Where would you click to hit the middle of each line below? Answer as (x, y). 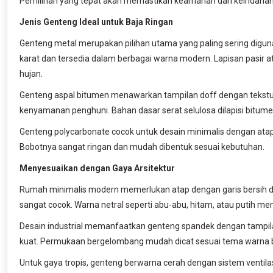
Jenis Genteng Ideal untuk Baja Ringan (96, 22)
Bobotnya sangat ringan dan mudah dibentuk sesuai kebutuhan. (142, 147)
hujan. (31, 73)
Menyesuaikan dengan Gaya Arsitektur (97, 168)
